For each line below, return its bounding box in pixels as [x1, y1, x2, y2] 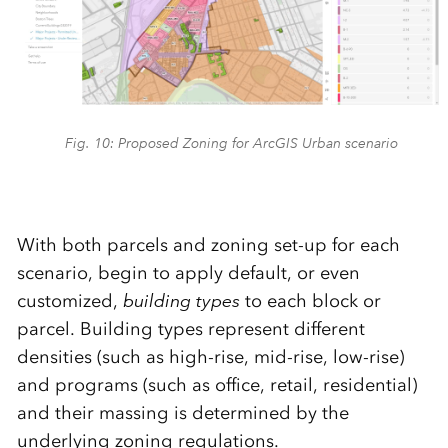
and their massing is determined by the [16, 402, 349, 425]
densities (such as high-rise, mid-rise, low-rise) [16, 346, 404, 369]
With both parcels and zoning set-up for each [16, 234, 400, 257]
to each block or [244, 290, 381, 313]
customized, [16, 290, 123, 313]
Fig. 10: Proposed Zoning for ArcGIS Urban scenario [65, 134, 399, 153]
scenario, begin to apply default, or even [16, 262, 360, 285]
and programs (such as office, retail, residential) [16, 374, 417, 397]
